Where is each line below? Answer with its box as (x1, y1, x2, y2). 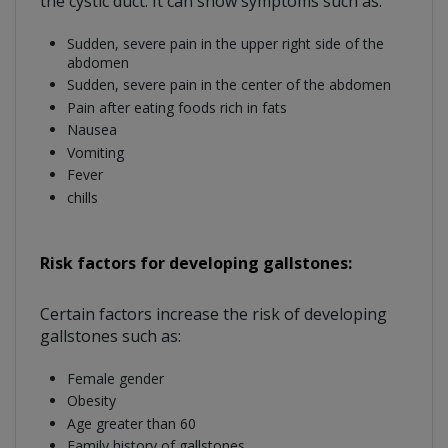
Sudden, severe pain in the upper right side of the (66, 33, 384, 53)
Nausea (66, 120, 117, 140)
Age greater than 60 (66, 413, 196, 433)
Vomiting (66, 142, 124, 162)
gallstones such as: (40, 324, 181, 347)
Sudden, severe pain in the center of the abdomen (66, 75, 391, 95)
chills (66, 187, 98, 207)
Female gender (66, 368, 164, 388)
